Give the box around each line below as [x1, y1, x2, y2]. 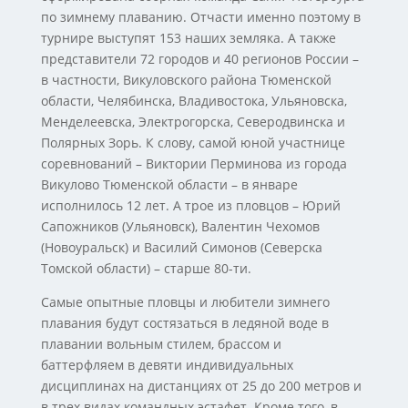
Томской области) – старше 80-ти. [40, 260, 251, 277]
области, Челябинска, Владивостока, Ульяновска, [40, 92, 347, 109]
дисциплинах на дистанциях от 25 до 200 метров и [40, 377, 362, 394]
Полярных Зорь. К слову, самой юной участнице [40, 134, 345, 151]
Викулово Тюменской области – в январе [40, 176, 298, 193]
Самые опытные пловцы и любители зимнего [40, 293, 330, 311]
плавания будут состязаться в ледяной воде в [40, 314, 329, 331]
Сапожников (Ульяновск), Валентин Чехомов [40, 218, 320, 235]
